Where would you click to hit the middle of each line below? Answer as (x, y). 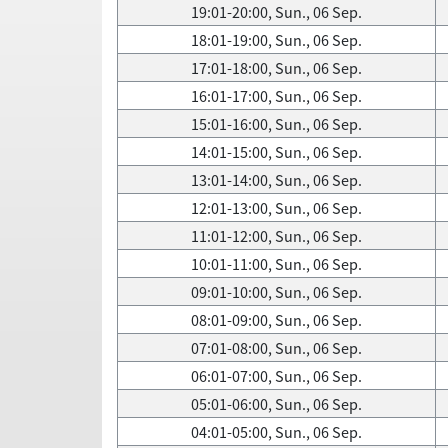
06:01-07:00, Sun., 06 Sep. (276, 376)
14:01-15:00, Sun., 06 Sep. (276, 152)
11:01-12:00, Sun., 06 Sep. (276, 236)
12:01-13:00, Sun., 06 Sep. (276, 208)
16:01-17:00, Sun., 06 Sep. (276, 96)
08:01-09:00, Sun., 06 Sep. (276, 320)
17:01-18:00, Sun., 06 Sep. (276, 68)
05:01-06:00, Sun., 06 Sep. (276, 404)
